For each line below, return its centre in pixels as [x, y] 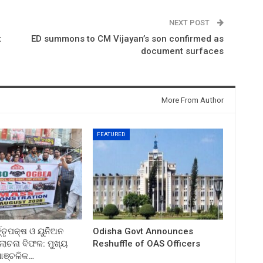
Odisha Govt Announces [143, 231]
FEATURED [112, 134]
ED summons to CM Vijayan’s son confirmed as [127, 38]
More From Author [192, 100]
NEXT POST [190, 22]
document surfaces [182, 51]
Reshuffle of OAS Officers [147, 243]
